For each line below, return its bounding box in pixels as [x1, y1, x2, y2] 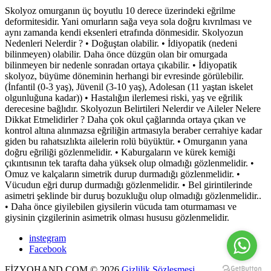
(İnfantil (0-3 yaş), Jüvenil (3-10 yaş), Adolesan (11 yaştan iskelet [5, 82, 253, 93]
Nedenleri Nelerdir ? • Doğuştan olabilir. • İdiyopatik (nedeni [5, 38, 237, 49]
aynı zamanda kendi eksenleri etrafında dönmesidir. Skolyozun [5, 27, 243, 38]
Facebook [29, 244, 67, 255]
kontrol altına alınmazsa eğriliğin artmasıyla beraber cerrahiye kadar [5, 125, 262, 136]
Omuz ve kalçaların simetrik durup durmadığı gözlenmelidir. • [5, 169, 240, 180]
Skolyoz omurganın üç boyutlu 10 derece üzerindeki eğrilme [5, 5, 235, 16]
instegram [29, 233, 66, 244]
